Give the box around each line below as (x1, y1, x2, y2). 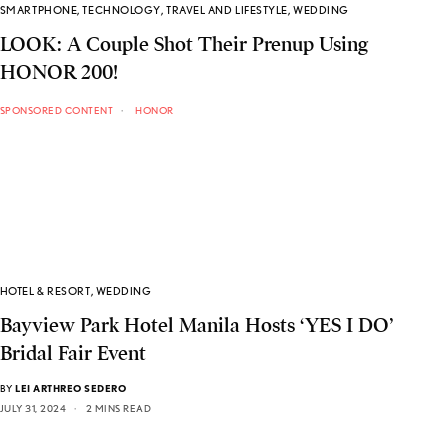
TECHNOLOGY (82, 2, 161, 17)
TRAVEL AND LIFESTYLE (166, 2, 289, 17)
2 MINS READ (85, 402, 152, 415)
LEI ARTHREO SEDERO (15, 382, 127, 395)
